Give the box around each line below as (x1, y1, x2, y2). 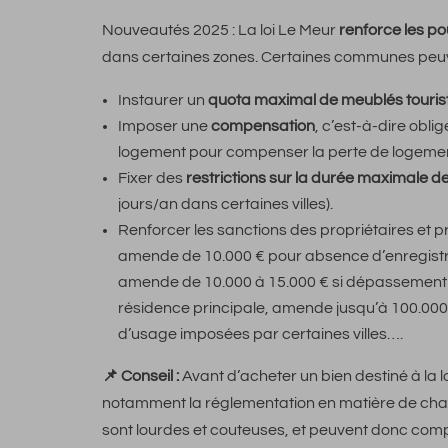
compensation (211, 118, 315, 135)
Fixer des (118, 170, 186, 187)
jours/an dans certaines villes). (118, 196, 333, 213)
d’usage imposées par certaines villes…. (118, 326, 403, 343)
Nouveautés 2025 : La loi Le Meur (102, 22, 339, 39)
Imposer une (118, 118, 211, 135)
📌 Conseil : (102, 368, 179, 385)
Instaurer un (118, 92, 208, 109)
